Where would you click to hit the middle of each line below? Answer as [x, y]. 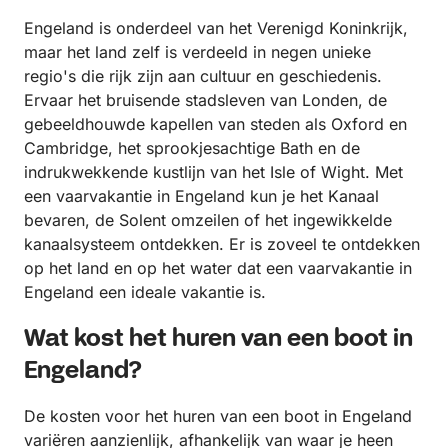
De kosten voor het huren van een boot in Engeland [218, 416]
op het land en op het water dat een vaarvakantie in [218, 268]
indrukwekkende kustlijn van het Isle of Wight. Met [213, 172]
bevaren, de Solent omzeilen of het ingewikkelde [208, 220]
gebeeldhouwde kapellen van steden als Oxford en [215, 124]
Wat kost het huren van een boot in [218, 340]
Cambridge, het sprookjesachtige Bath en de [192, 148]
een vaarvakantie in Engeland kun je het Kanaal [201, 196]
